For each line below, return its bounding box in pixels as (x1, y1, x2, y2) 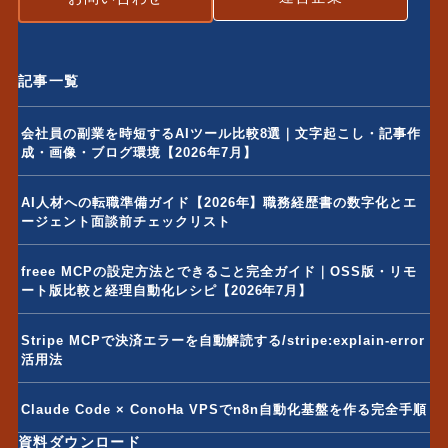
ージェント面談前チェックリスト (21, 213, 231, 229)
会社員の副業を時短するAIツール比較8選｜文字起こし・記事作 (21, 125, 422, 141)
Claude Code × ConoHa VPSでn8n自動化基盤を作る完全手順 (21, 401, 427, 417)
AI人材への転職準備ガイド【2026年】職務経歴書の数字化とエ (21, 194, 418, 210)
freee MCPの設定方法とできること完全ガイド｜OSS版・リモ (21, 263, 417, 279)
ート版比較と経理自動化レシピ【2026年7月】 (21, 282, 313, 298)
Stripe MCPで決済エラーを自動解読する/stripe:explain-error (21, 332, 425, 348)
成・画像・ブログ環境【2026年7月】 (21, 144, 257, 160)
